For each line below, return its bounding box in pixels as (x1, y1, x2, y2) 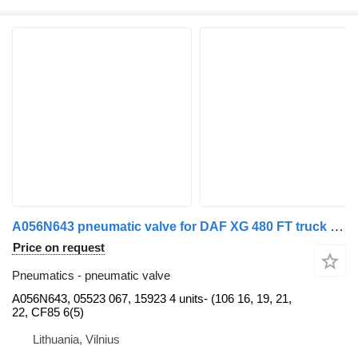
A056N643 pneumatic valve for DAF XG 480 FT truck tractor (330, 219, 344, 235)
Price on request (13, 241, 105, 255)
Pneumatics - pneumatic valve (12, 268, 170, 283)
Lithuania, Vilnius (33, 332, 120, 347)
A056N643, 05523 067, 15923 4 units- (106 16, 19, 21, (12, 292, 292, 306)
